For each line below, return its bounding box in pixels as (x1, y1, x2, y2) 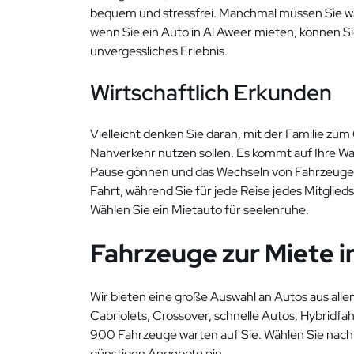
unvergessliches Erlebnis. (90, 43, 228, 59)
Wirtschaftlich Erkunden (90, 77, 332, 107)
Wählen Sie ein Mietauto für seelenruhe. (90, 201, 309, 218)
